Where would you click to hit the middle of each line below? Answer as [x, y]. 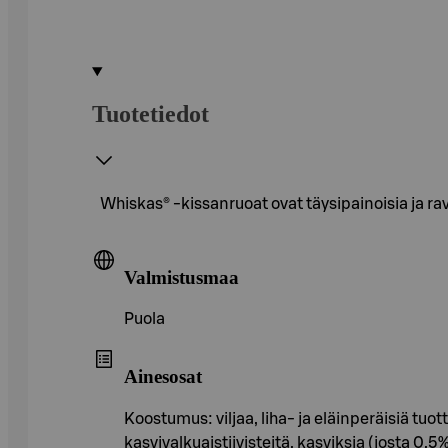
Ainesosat [163, 376]
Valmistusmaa [181, 277]
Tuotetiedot [150, 113]
